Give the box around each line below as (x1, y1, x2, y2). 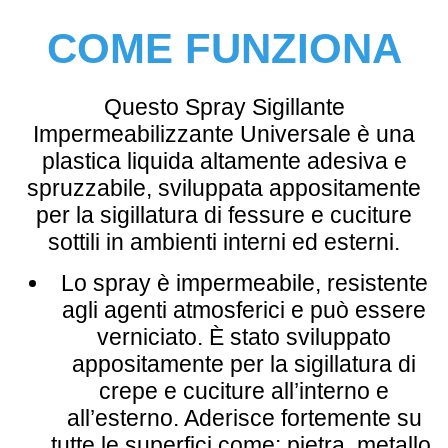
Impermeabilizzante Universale (33, 120, 351, 147)
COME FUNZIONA (46, 24, 402, 72)
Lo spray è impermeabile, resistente (60, 269, 428, 296)
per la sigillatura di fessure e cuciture (36, 201, 412, 228)
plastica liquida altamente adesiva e (41, 147, 407, 174)
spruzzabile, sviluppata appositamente (27, 174, 421, 201)
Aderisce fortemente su (183, 404, 422, 431)
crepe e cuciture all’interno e (99, 377, 389, 404)
